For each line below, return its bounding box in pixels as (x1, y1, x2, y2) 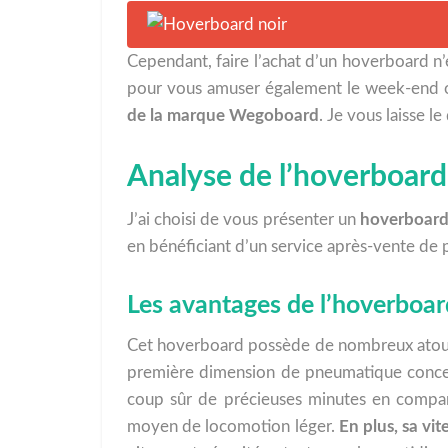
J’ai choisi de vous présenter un (127, 211, 360, 228)
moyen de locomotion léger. (127, 418, 339, 435)
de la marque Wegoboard (127, 107, 319, 124)
